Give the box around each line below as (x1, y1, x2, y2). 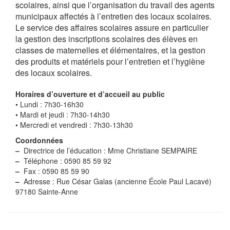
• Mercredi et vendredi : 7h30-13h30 (15, 120, 133, 130)
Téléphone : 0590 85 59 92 (20, 156, 111, 166)
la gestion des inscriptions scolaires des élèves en (15, 33, 198, 45)
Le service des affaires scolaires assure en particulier (15, 22, 208, 33)
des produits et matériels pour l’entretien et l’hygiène (15, 55, 205, 67)
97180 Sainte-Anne (15, 186, 78, 197)
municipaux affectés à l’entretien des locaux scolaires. (15, 10, 212, 22)
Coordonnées (15, 135, 63, 145)
